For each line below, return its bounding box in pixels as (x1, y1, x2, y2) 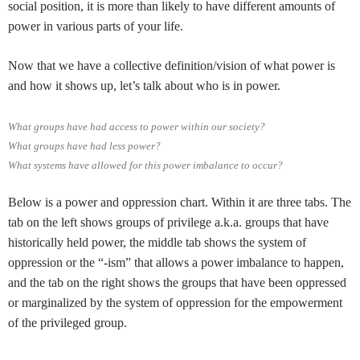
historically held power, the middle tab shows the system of (8, 235, 306, 249)
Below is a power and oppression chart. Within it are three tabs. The (8, 195, 351, 209)
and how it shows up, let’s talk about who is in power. (8, 79, 280, 92)
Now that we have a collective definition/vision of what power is (8, 59, 335, 72)
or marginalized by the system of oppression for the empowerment (8, 296, 342, 309)
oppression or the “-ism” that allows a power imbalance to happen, (8, 256, 344, 269)
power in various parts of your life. (8, 19, 183, 33)
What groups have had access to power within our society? (8, 121, 265, 133)
